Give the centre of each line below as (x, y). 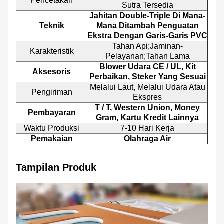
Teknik (52, 26)
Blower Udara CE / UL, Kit (147, 67)
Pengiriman (52, 92)
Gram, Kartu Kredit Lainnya (147, 118)
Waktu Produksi (52, 128)
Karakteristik (52, 51)
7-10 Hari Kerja (147, 128)
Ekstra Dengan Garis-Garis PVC (147, 36)
